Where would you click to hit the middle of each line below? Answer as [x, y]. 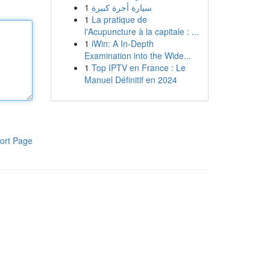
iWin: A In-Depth [122, 43]
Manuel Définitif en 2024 [130, 80]
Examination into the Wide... [137, 55]
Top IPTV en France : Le [138, 67]
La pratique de [119, 19]
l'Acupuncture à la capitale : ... [141, 31]
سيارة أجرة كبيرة [121, 7]
